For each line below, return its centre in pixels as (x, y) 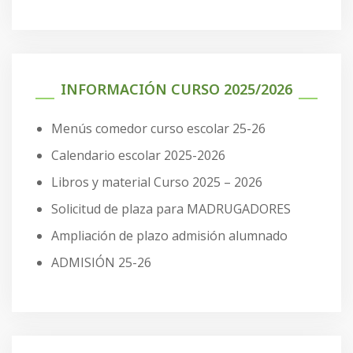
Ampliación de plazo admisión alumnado (169, 235)
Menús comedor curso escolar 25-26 (158, 128)
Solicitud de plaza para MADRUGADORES (171, 208)
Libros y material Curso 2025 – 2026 (157, 182)
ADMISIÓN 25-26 (101, 262)
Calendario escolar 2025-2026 (138, 155)
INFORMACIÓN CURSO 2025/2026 (176, 89)
